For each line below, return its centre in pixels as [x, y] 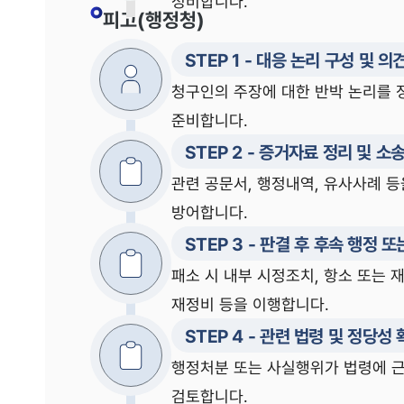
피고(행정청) [154, 19]
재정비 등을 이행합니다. [250, 304]
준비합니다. [210, 120]
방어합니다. [210, 212]
